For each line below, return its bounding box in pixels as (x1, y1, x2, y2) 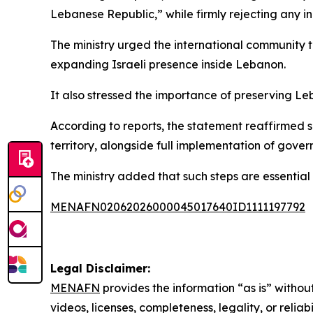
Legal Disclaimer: (50, 261, 150, 276)
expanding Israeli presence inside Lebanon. (50, 57, 286, 72)
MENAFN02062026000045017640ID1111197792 (50, 200, 305, 214)
